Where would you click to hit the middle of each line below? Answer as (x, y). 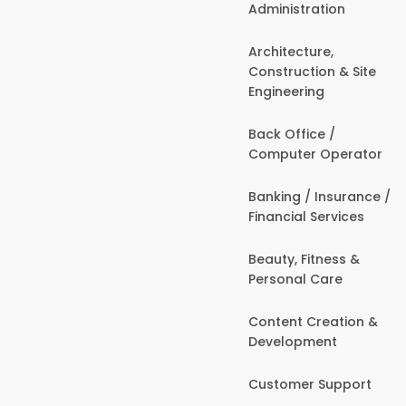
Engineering (286, 91)
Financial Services (306, 216)
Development (293, 341)
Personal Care (295, 279)
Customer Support (310, 384)
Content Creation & (313, 321)
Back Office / (292, 134)
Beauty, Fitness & (304, 259)
